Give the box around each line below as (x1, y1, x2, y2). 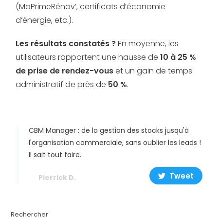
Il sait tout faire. (29, 150, 82, 160)
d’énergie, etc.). (16, 15, 73, 26)
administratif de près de (16, 79, 109, 90)
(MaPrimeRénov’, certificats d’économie (16, 1, 166, 12)
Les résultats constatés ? (16, 38, 116, 49)
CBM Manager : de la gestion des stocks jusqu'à (29, 126, 189, 135)
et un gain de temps (113, 65, 193, 76)
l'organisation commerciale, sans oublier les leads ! (29, 138, 201, 147)
